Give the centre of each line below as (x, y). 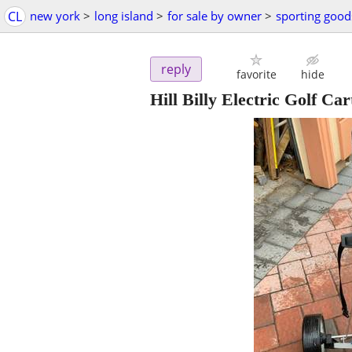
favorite (256, 75)
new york (55, 16)
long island (124, 16)
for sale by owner (214, 16)
